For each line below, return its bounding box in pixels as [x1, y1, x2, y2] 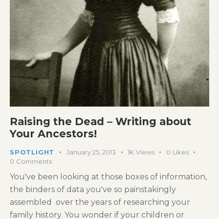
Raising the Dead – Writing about [10, 115, 191, 128]
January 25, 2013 [66, 148, 116, 156]
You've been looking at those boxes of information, [10, 172, 207, 182]
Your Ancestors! [10, 127, 97, 140]
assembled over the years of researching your [10, 197, 190, 207]
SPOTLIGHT [10, 148, 55, 156]
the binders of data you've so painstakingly [10, 185, 176, 195]
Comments [16, 157, 52, 165]
